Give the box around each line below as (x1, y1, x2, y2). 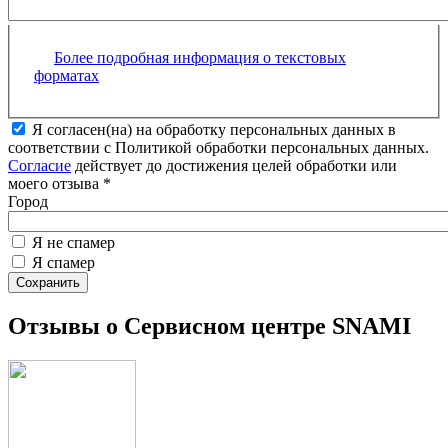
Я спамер (32, 253, 95, 271)
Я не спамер (32, 233, 115, 251)
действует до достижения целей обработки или (71, 156, 397, 174)
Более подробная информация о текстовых (54, 48, 346, 66)
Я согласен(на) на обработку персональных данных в (32, 120, 396, 138)
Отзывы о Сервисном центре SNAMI (8, 312, 411, 339)
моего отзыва (8, 174, 103, 192)
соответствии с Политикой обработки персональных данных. (8, 138, 429, 156)
